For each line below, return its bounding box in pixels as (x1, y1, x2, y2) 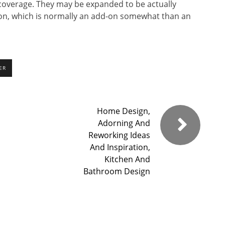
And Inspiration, (90, 142, 150, 153)
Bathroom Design (83, 166, 150, 177)
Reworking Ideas (88, 130, 150, 141)
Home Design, (97, 105, 150, 117)
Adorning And (98, 118, 150, 129)
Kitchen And (104, 154, 150, 165)
